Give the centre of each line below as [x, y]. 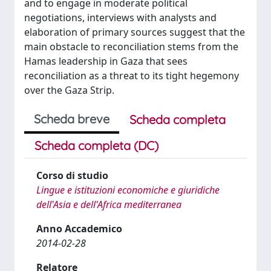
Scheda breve [72, 119]
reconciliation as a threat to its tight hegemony [132, 76]
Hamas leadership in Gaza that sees [106, 61]
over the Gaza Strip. [69, 90]
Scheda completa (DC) [96, 145]
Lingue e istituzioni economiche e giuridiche [128, 190]
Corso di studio [72, 175]
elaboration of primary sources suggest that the [135, 32]
